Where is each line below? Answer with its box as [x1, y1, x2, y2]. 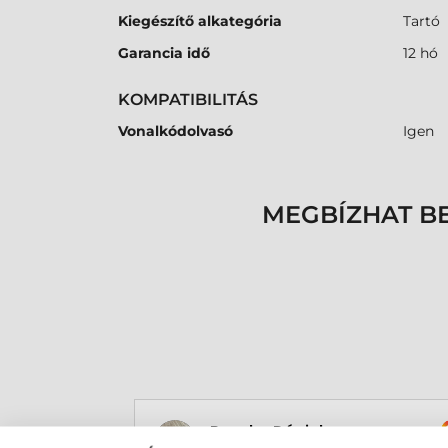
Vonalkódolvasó [118, 122, 233, 141]
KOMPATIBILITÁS [118, 90, 258, 110]
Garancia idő [118, 44, 210, 63]
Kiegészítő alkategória [118, 12, 282, 31]
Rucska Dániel [209, 420, 323, 442]
